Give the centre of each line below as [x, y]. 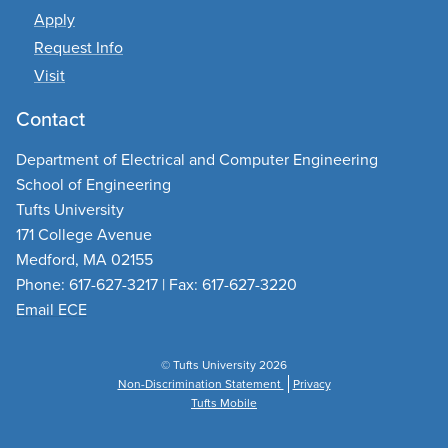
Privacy [311, 384]
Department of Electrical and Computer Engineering [197, 160]
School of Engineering [93, 185]
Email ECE [51, 310]
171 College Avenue [84, 235]
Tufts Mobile [224, 403]
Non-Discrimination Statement [200, 384]
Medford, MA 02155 [84, 260]
